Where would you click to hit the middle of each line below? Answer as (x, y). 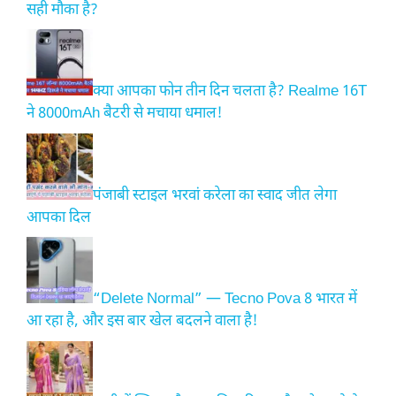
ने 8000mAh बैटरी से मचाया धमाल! (125, 114)
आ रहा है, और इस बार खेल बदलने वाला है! (142, 322)
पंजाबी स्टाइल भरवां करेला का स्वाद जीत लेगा (215, 196)
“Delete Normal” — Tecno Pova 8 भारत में (225, 300)
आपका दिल (59, 218)
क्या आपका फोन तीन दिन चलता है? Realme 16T (230, 92)
